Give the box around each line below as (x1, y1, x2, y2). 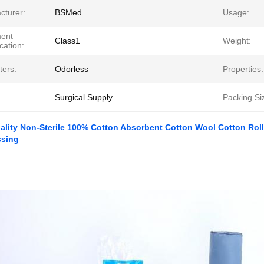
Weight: (223, 36, 251, 45)
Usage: (223, 8, 249, 17)
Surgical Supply (55, 93, 113, 102)
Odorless (55, 64, 88, 74)
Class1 (55, 36, 80, 45)
